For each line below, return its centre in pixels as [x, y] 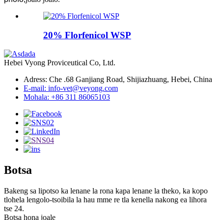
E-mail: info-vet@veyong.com [71, 88]
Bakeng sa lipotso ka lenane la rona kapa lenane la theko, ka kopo [106, 191]
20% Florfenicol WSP [87, 35]
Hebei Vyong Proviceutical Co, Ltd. [60, 63]
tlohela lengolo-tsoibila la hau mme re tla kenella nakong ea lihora [105, 200]
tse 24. [14, 209]
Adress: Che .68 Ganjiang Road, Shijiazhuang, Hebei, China [118, 80]
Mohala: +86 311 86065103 [67, 97]
